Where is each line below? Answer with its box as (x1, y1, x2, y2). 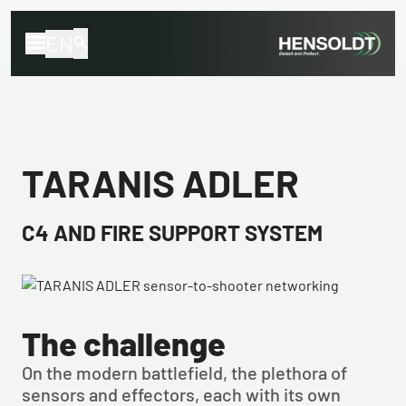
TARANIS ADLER (22, 159, 299, 205)
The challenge (22, 324, 226, 362)
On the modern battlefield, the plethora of (22, 362, 347, 383)
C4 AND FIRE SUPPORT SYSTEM (22, 219, 323, 246)
